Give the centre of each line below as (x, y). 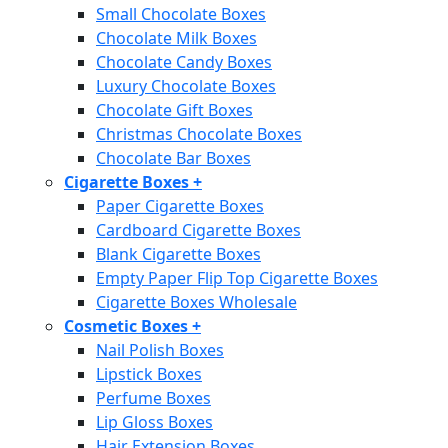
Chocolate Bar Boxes (173, 157)
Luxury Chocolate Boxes (186, 85)
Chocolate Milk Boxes (176, 37)
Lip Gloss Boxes (154, 421)
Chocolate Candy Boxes (184, 61)
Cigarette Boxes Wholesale (196, 301)
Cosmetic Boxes (128, 325)
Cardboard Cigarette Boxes (198, 229)
